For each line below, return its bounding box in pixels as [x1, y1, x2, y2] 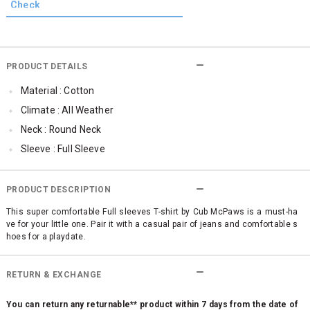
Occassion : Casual [20, 181, 104, 193]
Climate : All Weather [20, 104, 113, 116]
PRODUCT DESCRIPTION [6, 184, 111, 194]
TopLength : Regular [20, 162, 109, 174]
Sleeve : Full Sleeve [20, 143, 105, 154]
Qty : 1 [20, 201, 48, 212]
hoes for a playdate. [6, 232, 86, 242]
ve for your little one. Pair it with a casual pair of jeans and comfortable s [6, 219, 298, 230]
